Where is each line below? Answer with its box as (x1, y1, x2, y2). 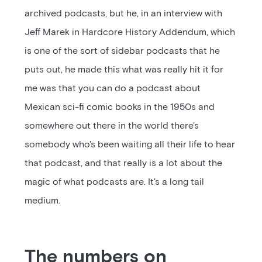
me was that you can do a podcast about (25, 84, 201, 93)
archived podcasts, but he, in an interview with (25, 9, 223, 18)
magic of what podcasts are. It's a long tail (25, 177, 205, 187)
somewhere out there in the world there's (25, 121, 199, 130)
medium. (25, 196, 61, 205)
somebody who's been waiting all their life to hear (25, 140, 236, 149)
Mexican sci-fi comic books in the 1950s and (25, 102, 215, 112)
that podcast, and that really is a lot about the (25, 158, 223, 168)
